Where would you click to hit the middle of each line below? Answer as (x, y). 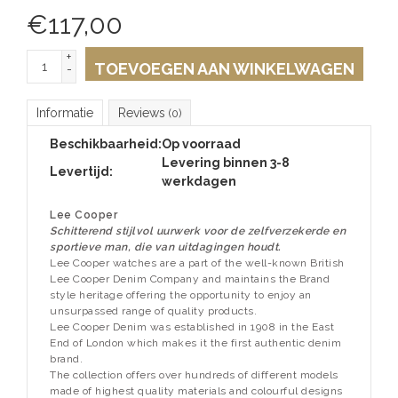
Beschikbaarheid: (106, 144)
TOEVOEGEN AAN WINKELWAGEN (224, 69)
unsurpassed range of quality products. (153, 311)
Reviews (143, 113)
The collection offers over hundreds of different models (194, 375)
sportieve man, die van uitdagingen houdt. (166, 247)
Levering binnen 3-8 (226, 163)
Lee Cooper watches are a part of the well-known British (197, 263)
